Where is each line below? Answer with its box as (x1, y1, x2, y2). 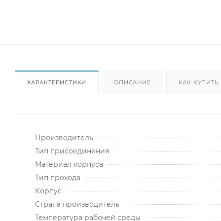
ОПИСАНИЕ (114, 78, 151, 86)
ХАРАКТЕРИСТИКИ (27, 78, 87, 86)
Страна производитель (35, 199, 119, 209)
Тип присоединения (35, 146, 109, 155)
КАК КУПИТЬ (178, 78, 219, 86)
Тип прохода (35, 173, 80, 182)
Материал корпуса (35, 159, 103, 169)
